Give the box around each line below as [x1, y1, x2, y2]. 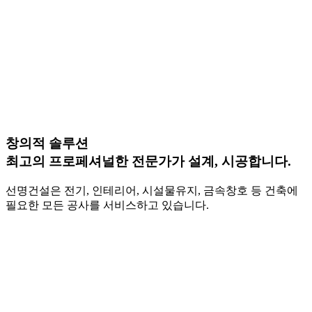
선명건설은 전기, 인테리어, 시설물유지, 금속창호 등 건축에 [6, 185, 298, 197]
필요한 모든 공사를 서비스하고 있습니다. [6, 199, 209, 212]
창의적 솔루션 [6, 136, 88, 151]
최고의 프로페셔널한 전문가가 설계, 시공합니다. [6, 154, 291, 169]
